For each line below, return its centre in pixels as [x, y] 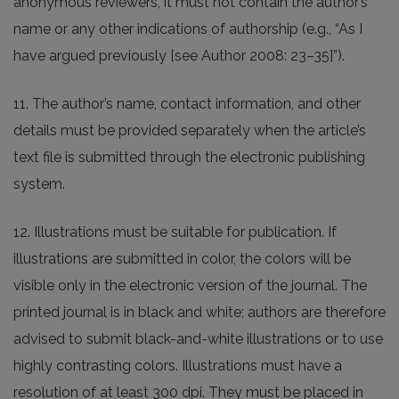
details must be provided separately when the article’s [190, 131]
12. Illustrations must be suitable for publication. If [175, 232]
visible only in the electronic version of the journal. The [190, 286]
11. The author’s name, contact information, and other [187, 104]
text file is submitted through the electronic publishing [189, 158]
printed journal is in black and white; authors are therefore [199, 313]
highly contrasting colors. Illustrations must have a [178, 366]
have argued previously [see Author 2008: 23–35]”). [179, 56]
